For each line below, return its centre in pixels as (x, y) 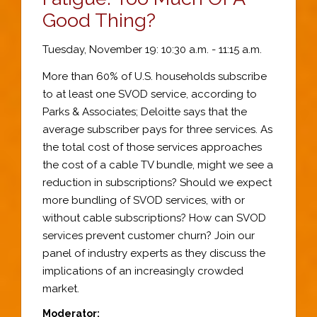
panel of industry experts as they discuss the (154, 253)
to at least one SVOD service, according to (150, 94)
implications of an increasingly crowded (143, 271)
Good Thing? (99, 20)
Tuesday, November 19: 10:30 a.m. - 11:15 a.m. (152, 49)
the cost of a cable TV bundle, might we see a (158, 165)
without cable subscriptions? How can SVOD (154, 218)
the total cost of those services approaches (152, 147)
